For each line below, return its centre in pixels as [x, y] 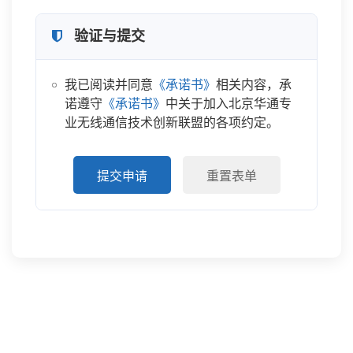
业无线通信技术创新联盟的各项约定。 [172, 123]
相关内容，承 [254, 85]
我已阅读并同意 [109, 85]
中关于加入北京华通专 [229, 104]
